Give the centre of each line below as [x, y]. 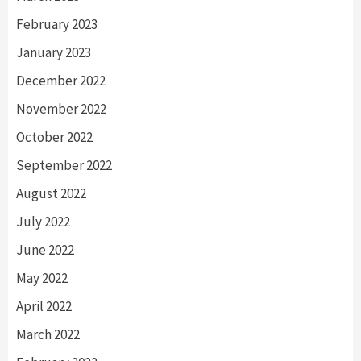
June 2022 [45, 249]
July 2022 [43, 221]
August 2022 [51, 193]
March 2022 [48, 334]
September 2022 [64, 165]
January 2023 [54, 52]
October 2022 [54, 137]
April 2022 [44, 306]
